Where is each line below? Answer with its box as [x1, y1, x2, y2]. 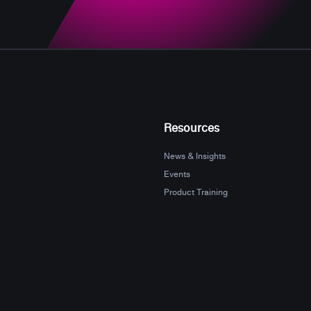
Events [164, 167, 190, 180]
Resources [164, 119, 219, 136]
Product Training [164, 185, 228, 198]
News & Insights [164, 149, 226, 162]
